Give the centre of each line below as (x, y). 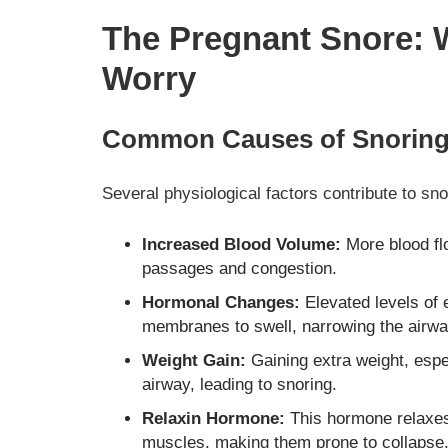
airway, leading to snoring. (239, 385)
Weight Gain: (194, 361)
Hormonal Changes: (221, 303)
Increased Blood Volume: (241, 245)
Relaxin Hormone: (213, 419)
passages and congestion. (239, 269)
